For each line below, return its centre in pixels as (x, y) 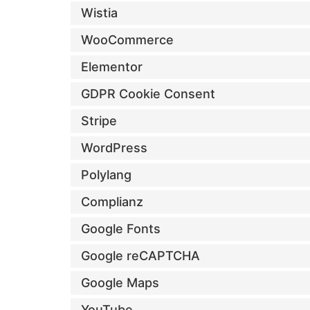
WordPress (114, 148)
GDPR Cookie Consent (148, 94)
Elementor (112, 67)
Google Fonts (121, 229)
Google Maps (120, 283)
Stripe (99, 121)
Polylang (106, 175)
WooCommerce (127, 40)
